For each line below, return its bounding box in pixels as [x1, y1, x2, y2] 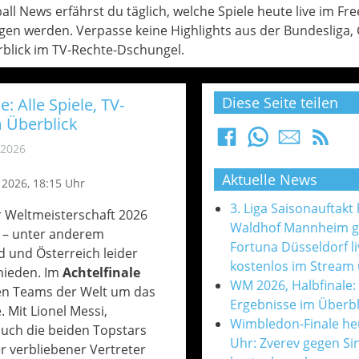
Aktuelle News [221, 170, 317, 189]
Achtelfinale [62, 264, 140, 281]
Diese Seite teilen [221, 93, 338, 112]
